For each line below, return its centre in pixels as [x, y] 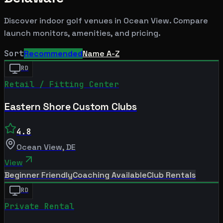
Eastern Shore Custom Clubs [71, 106]
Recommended [53, 53]
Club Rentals [171, 175]
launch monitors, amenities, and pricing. [82, 33]
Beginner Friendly [39, 175]
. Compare [189, 20]
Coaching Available [110, 175]
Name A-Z [101, 53]
